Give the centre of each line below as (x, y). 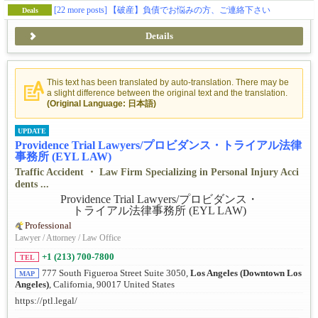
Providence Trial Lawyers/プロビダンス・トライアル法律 (158, 146)
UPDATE (32, 131)
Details (159, 37)
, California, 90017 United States (112, 285)
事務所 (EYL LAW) (63, 157)
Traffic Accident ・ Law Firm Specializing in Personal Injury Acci (157, 172)
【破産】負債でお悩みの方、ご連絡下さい (190, 10)
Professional (48, 226)
